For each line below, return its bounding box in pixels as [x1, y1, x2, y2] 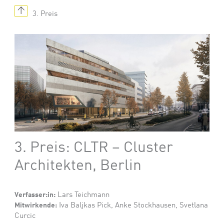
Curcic [14, 212, 36, 219]
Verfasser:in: [14, 191, 56, 198]
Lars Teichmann [55, 191, 110, 198]
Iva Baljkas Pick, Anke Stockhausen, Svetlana [57, 201, 208, 209]
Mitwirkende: [14, 201, 57, 209]
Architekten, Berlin [14, 158, 142, 173]
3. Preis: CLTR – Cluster [14, 140, 173, 155]
